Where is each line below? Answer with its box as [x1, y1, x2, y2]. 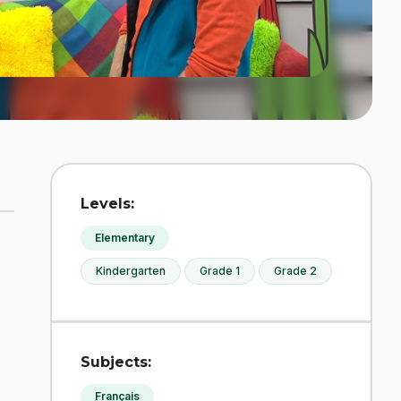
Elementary [95, 230, 155, 244]
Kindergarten [96, 263, 166, 277]
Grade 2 [274, 263, 317, 277]
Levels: [81, 194, 134, 212]
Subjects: [81, 353, 151, 371]
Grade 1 [200, 263, 240, 277]
